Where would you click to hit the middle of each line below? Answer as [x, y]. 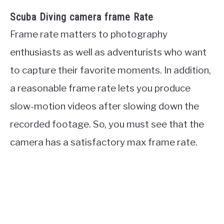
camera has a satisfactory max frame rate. [104, 142]
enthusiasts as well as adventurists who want [108, 52]
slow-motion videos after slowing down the [104, 106]
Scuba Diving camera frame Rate [82, 17]
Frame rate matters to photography [89, 34]
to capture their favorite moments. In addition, [110, 70]
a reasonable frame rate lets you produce [100, 88]
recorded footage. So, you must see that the [107, 124]
